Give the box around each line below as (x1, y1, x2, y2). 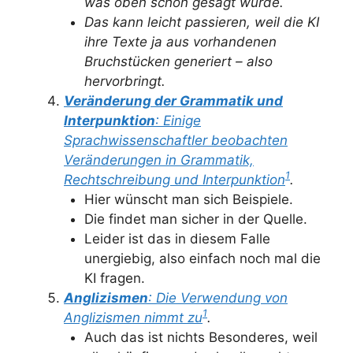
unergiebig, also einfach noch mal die (84, 250, 321, 266)
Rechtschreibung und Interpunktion (64, 171, 285, 188)
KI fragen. (84, 269, 145, 286)
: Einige (155, 112, 201, 128)
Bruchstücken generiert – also (84, 53, 273, 69)
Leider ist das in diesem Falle (84, 230, 270, 247)
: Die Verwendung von (148, 289, 288, 306)
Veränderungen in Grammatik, (64, 151, 254, 168)
